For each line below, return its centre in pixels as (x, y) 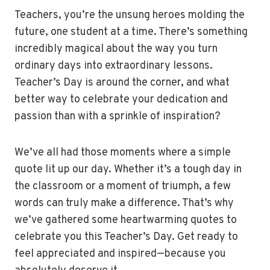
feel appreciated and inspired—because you (120, 254)
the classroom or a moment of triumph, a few (123, 187)
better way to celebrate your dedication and (121, 100)
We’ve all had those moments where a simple (123, 153)
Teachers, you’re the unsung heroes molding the (130, 16)
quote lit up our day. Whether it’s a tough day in (128, 170)
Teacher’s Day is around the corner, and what (122, 83)
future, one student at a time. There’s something (131, 33)
